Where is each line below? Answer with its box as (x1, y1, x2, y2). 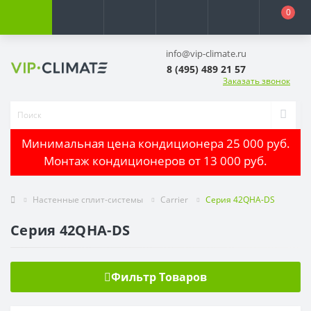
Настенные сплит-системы (33, 193, 143, 205)
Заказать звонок (223, 74, 290, 87)
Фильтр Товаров (111, 269, 207, 285)
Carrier (160, 193, 188, 205)
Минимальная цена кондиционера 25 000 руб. (21, 135, 290, 152)
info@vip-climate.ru (166, 47, 246, 60)
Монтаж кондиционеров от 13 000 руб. (44, 153, 267, 169)
